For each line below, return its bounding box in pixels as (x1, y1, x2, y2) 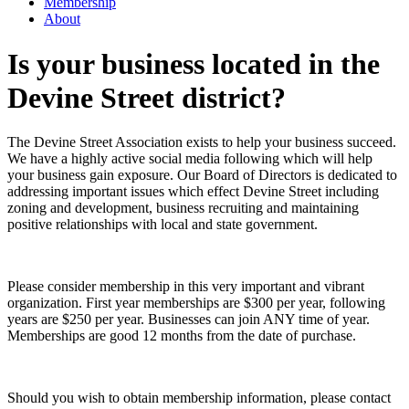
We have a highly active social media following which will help (7, 151, 372, 167)
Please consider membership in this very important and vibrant (7, 278, 364, 295)
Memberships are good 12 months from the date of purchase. (7, 328, 356, 344)
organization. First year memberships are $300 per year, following (7, 295, 385, 311)
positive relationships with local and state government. (7, 216, 318, 233)
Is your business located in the (7, 47, 380, 80)
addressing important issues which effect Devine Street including (7, 184, 379, 200)
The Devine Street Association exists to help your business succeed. (7, 134, 396, 151)
